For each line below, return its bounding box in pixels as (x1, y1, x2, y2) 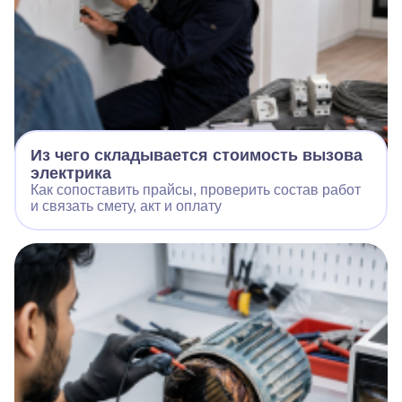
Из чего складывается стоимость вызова (31, 145, 363, 164)
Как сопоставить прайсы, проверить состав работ (31, 181, 361, 197)
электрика (31, 163, 111, 182)
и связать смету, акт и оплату (31, 197, 222, 214)
